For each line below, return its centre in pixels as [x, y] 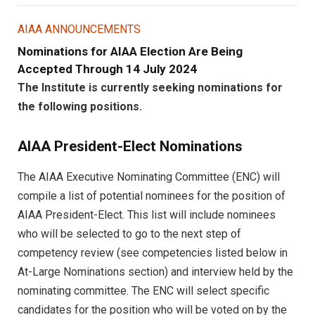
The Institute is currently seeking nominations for [150, 87]
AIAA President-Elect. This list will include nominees [147, 214]
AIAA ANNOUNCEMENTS [79, 29]
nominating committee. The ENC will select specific [143, 290]
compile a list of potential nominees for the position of [152, 195]
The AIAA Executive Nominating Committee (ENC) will [149, 176]
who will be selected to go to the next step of [129, 233]
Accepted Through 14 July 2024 [107, 69]
